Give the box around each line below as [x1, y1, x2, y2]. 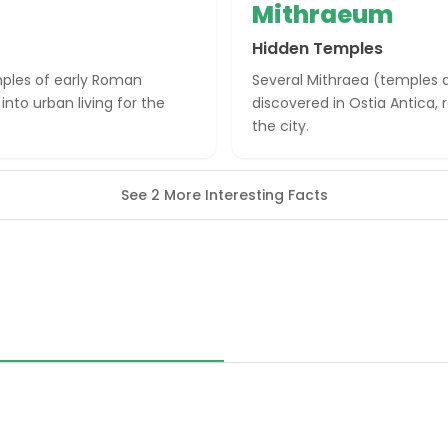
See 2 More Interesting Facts [120, 185, 328, 205]
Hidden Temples [252, 37, 383, 60]
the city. [252, 116, 309, 136]
